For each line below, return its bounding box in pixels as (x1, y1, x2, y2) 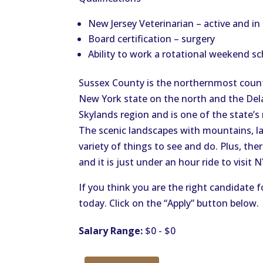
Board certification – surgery (88, 32, 215, 46)
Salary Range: (79, 224, 143, 238)
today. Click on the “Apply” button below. (79, 197, 259, 210)
